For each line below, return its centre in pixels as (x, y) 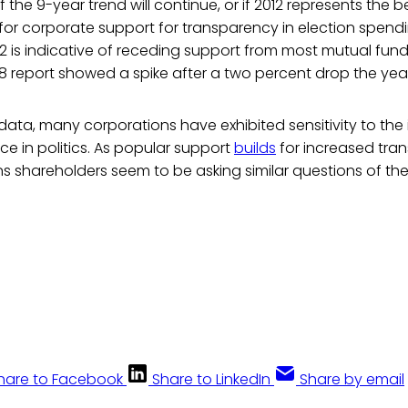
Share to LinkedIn (211, 380)
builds (255, 148)
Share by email (352, 380)
